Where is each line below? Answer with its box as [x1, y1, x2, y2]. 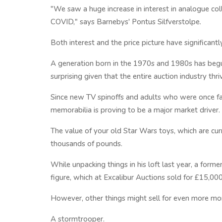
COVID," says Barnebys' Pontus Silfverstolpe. [51, 17, 201, 27]
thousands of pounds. [51, 139, 122, 149]
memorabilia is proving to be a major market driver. [51, 105, 220, 115]
